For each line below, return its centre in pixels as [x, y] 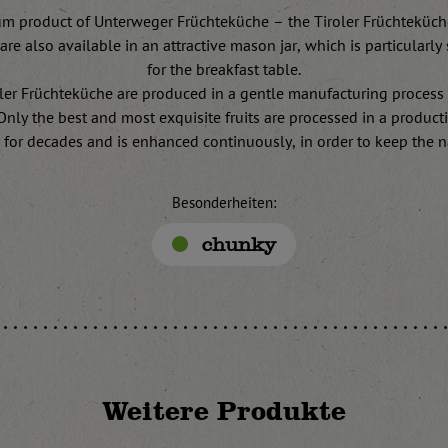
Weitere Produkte [224, 410]
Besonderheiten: [224, 202]
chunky [239, 244]
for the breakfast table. [224, 69]
